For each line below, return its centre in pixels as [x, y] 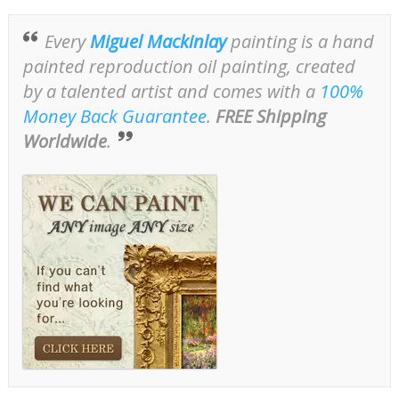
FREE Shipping [270, 116]
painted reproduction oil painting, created [189, 66]
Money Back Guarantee [114, 116]
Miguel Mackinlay [158, 41]
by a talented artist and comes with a [171, 91]
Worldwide [65, 141]
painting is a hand [300, 41]
